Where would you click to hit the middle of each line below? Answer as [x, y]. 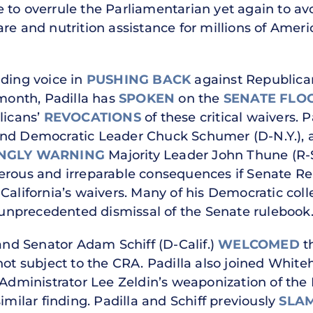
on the [199, 98]
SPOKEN [147, 98]
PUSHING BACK [139, 79]
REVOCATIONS [92, 117]
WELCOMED [259, 244]
